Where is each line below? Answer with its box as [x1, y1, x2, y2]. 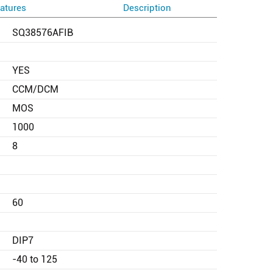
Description [123, 2, 172, 13]
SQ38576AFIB [12, 26, 73, 38]
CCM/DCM [12, 83, 58, 95]
